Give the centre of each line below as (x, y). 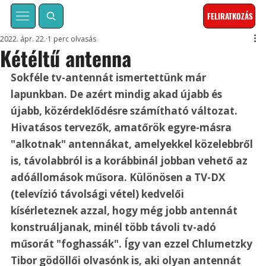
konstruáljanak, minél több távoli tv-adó (115, 227)
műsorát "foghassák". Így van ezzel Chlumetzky (133, 244)
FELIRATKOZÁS (230, 16)
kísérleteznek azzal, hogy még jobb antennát (126, 211)
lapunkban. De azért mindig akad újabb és (118, 94)
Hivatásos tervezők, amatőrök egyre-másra (123, 128)
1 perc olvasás (72, 39)
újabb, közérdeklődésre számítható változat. (126, 111)
